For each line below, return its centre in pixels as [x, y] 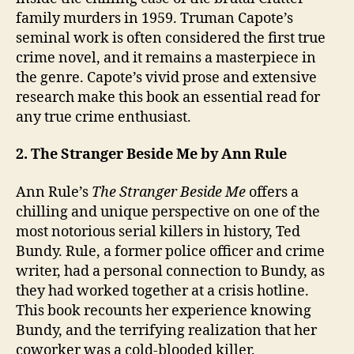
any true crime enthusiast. [104, 117]
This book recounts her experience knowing [164, 311]
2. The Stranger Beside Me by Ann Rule [151, 154]
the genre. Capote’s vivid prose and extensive [166, 77]
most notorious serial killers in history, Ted [158, 232]
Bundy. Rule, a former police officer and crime [170, 251]
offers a [272, 192]
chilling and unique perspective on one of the [168, 212]
